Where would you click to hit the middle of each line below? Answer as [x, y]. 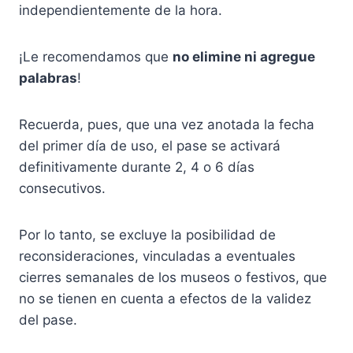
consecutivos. [62, 188]
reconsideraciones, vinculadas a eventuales [157, 256]
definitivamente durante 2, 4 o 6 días [137, 167]
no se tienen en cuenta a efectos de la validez [165, 298]
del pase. [48, 320]
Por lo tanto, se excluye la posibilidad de [147, 234]
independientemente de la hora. [121, 10]
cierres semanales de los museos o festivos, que [173, 277]
